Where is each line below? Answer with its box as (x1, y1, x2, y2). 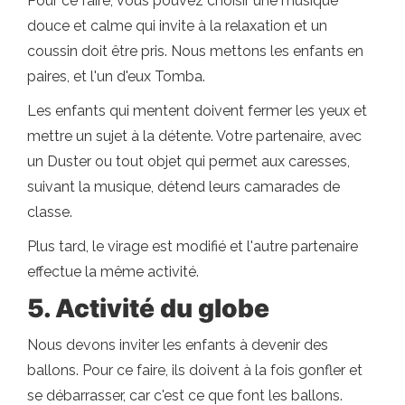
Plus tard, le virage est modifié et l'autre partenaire (27, 238, 358, 255)
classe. (27, 203, 72, 221)
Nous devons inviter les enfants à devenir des (27, 336, 328, 353)
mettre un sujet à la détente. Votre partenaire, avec (27, 127, 362, 145)
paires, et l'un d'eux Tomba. (27, 68, 205, 85)
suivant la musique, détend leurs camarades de (27, 178, 340, 195)
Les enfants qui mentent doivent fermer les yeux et (27, 102, 367, 119)
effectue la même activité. (27, 263, 199, 280)
